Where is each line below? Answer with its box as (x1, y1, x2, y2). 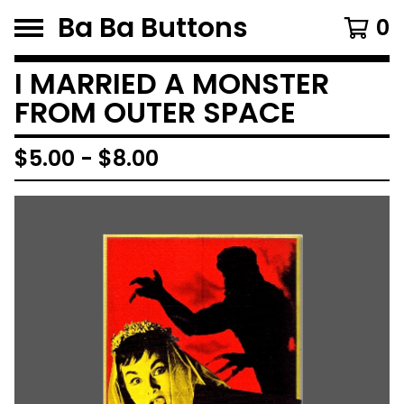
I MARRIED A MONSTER (14, 63, 329, 104)
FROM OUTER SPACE (14, 92, 296, 133)
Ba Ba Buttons (58, 9, 248, 46)
